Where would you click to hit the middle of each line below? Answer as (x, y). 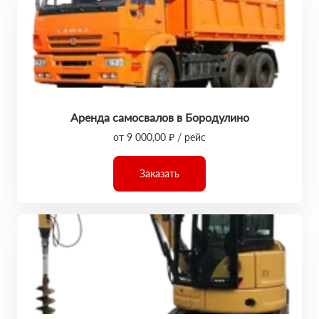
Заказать (159, 173)
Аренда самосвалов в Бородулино (159, 117)
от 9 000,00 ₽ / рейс (159, 137)
